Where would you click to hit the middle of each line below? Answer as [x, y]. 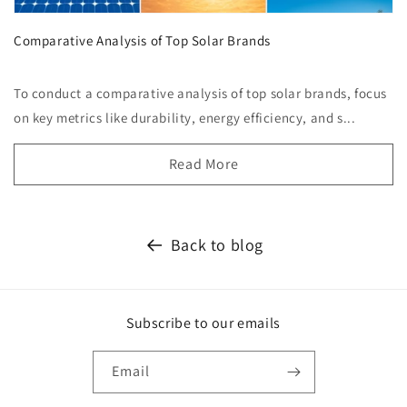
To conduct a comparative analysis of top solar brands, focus [201, 94]
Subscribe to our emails [203, 323]
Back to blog [217, 245]
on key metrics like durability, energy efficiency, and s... [185, 118]
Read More [203, 164]
